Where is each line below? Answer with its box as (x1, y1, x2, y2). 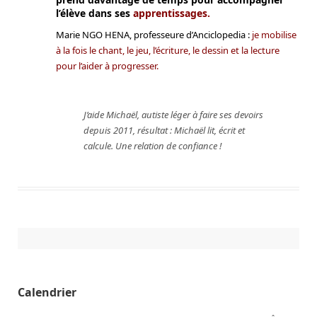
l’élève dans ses (56, 6, 133, 20)
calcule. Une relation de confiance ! (83, 139, 221, 152)
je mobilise (252, 28, 296, 41)
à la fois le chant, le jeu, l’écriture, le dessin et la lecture (56, 44, 279, 57)
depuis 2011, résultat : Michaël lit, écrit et (83, 123, 245, 137)
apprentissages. (133, 6, 210, 20)
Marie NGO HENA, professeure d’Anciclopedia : (56, 28, 252, 41)
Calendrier (18, 284, 76, 300)
